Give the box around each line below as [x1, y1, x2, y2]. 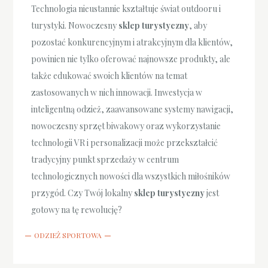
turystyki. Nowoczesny [31, 20, 119, 32]
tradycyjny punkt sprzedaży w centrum [31, 154, 179, 166]
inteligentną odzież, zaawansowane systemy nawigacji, [31, 103, 234, 115]
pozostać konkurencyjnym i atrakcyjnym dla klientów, [31, 36, 233, 48]
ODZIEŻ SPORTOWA [34, 230, 102, 240]
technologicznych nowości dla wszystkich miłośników [31, 170, 231, 182]
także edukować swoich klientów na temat [31, 70, 188, 82]
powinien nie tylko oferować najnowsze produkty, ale [31, 53, 231, 65]
